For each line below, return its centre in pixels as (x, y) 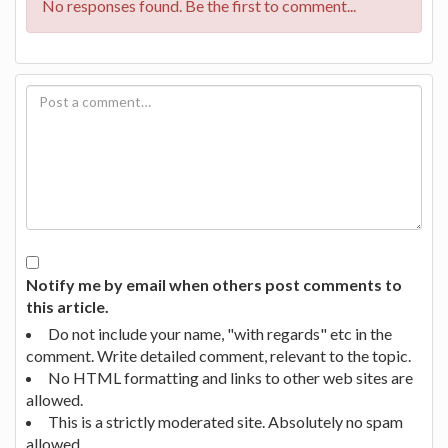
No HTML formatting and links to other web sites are (230, 377)
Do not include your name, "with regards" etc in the (220, 333)
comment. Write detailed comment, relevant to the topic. (218, 355)
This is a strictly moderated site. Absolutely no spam (225, 421)
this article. (67, 306)
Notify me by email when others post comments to (214, 284)
